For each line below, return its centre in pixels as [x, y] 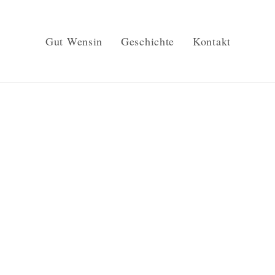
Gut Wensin [74, 41]
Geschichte [148, 41]
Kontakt [212, 41]
